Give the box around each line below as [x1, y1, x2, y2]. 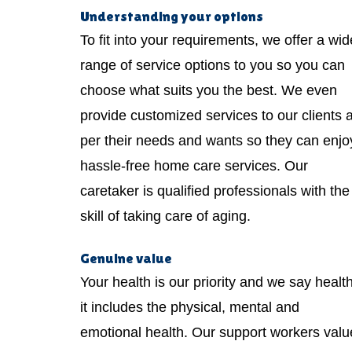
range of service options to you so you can [80, 57, 345, 73]
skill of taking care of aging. [80, 207, 251, 224]
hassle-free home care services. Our [80, 157, 308, 174]
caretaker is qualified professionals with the [80, 182, 350, 199]
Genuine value [80, 249, 172, 266]
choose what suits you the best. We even [80, 82, 337, 98]
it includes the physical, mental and [80, 299, 299, 315]
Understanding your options [80, 7, 263, 24]
